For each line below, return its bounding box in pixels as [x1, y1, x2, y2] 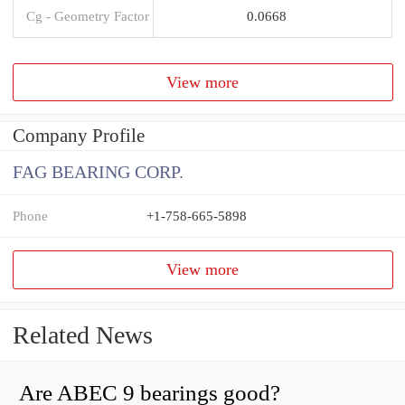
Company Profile [13, 125, 145, 147]
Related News [13, 321, 153, 350]
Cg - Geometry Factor [26, 7, 149, 24]
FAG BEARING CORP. [13, 163, 184, 183]
